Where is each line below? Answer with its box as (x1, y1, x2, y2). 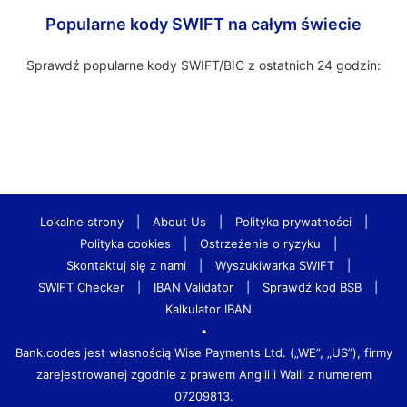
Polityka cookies (79, 235, 171, 251)
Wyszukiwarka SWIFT (214, 257, 334, 273)
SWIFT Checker (38, 279, 124, 294)
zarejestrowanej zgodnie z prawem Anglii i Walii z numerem (35, 366, 372, 382)
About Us (152, 213, 206, 229)
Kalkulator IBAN (164, 301, 252, 316)
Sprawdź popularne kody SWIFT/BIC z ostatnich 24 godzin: (26, 56, 381, 73)
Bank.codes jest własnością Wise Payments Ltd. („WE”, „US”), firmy (15, 344, 392, 360)
